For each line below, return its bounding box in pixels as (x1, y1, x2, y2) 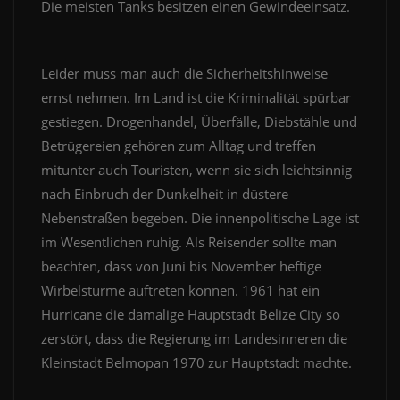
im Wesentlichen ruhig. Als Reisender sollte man (41, 233, 337, 252)
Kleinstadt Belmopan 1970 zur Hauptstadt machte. (41, 354, 355, 372)
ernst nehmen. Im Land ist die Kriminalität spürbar (41, 88, 351, 107)
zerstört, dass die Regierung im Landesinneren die (41, 329, 347, 348)
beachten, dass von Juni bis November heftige (41, 257, 321, 276)
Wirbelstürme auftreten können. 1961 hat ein (41, 281, 320, 300)
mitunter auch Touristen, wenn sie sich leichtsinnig (41, 161, 352, 179)
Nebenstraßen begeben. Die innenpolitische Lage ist (41, 209, 359, 228)
